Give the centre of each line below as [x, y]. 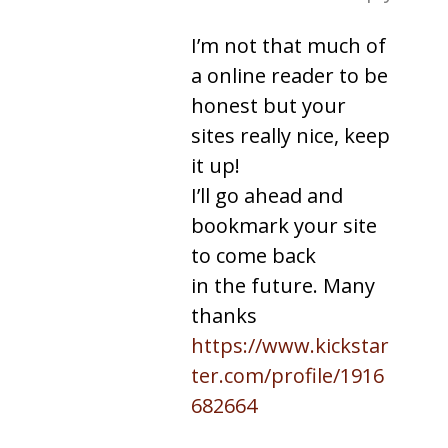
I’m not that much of [288, 45]
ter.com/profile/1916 [287, 375]
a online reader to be [289, 75]
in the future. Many [283, 285]
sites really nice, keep [290, 135]
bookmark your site [284, 225]
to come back [253, 255]
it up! [215, 165]
